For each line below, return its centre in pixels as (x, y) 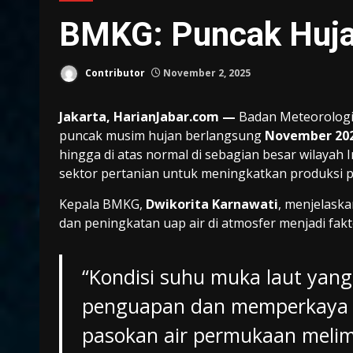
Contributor (114, 72)
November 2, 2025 (206, 72)
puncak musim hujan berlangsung (162, 136)
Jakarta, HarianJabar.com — (147, 117)
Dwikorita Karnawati (212, 204)
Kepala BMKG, (102, 204)
